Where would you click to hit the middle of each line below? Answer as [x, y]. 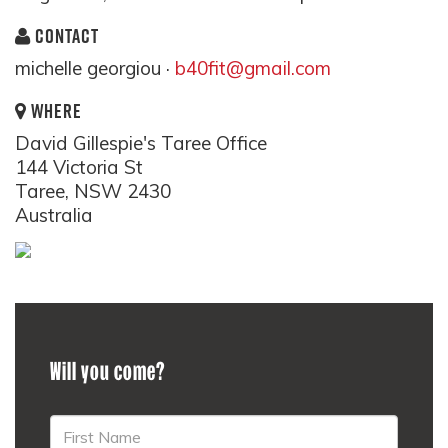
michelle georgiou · [95, 68]
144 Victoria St [79, 167]
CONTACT [65, 35]
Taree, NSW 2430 [93, 191]
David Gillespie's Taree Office [141, 143]
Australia [54, 215]
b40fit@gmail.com [253, 68]
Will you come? [108, 371]
